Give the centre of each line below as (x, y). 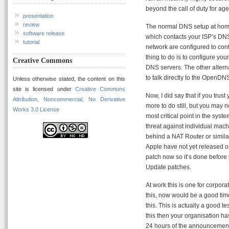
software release (44, 33)
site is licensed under (44, 89)
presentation (38, 16)
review (31, 25)
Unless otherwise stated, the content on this (69, 79)
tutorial (31, 42)
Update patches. (168, 167)
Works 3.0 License (36, 110)
